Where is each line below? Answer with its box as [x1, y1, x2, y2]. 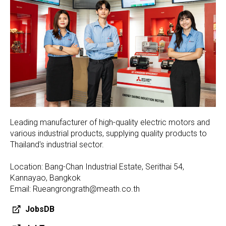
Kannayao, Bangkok [10, 173, 81, 183]
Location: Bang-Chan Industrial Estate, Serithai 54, [10, 162, 184, 172]
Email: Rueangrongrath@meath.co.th [10, 184, 140, 194]
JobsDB [25, 204, 54, 214]
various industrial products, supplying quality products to [10, 129, 207, 139]
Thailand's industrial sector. [10, 140, 104, 150]
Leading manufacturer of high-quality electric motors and [10, 118, 210, 128]
